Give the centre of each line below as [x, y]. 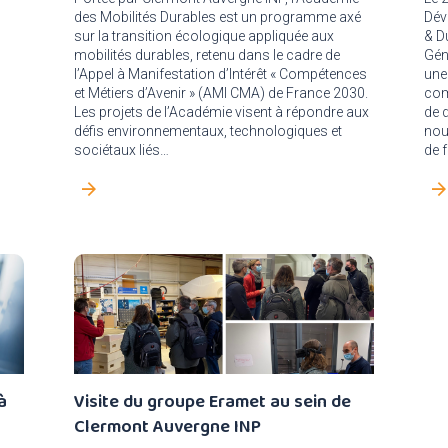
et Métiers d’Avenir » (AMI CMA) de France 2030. [221, 93]
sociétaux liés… [121, 150]
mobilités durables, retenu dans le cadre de [207, 55]
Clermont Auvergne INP [167, 426]
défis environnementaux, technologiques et [208, 131]
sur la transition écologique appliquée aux [204, 36]
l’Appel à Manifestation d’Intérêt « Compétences [220, 74]
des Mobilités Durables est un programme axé [217, 17]
